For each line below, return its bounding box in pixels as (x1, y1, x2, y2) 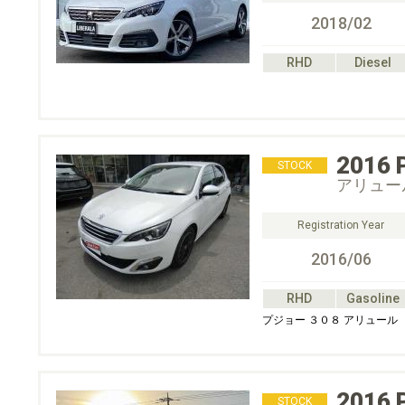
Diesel (353, 55, 391, 70)
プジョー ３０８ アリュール (262, 314, 398, 326)
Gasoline (345, 291, 400, 306)
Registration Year (297, 219, 384, 231)
